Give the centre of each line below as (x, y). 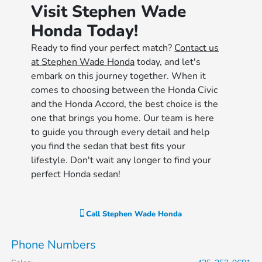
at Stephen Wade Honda (83, 62)
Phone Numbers (54, 245)
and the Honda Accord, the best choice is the (125, 104)
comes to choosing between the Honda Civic (125, 90)
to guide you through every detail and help (120, 132)
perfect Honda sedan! (76, 174)
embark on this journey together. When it (119, 76)
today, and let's (168, 62)
